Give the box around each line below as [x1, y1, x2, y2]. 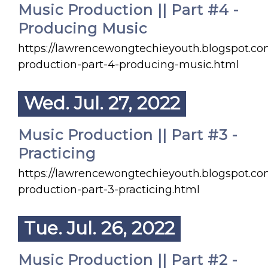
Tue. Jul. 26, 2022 [24, 217, 175, 239]
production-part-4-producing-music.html [18, 58, 239, 71]
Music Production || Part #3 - [18, 126, 237, 144]
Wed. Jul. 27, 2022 [24, 92, 180, 114]
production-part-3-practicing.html [18, 183, 200, 196]
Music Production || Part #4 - [18, 1, 239, 19]
